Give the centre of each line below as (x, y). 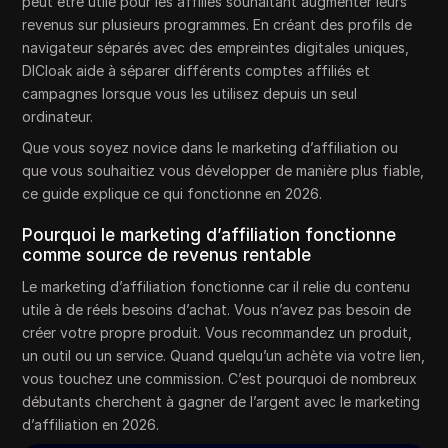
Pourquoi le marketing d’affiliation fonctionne (209, 235)
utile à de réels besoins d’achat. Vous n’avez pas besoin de (217, 309)
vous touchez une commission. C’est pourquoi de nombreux (220, 378)
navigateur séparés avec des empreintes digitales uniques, (216, 47)
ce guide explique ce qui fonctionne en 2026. (172, 193)
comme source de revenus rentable (167, 255)
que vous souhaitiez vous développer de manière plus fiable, (223, 170)
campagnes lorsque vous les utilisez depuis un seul (190, 93)
